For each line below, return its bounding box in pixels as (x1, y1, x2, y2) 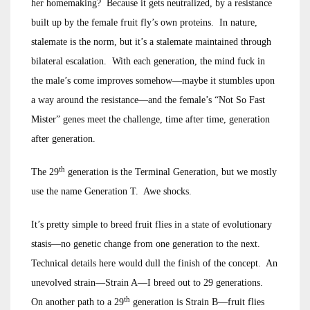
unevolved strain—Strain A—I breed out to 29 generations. (31, 277, 266, 288)
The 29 (31, 167, 59, 177)
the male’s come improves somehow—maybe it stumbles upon (31, 75, 275, 86)
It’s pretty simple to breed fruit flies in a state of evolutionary (31, 219, 272, 230)
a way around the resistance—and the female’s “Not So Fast (31, 95, 265, 105)
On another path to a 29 (31, 297, 124, 307)
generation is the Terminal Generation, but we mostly (65, 167, 277, 177)
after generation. (31, 134, 95, 144)
